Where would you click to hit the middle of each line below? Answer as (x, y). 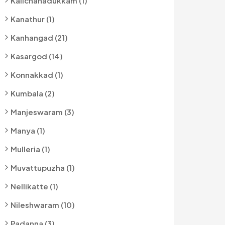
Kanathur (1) (33, 19)
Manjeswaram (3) (42, 112)
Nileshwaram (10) (43, 205)
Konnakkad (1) (37, 75)
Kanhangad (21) (39, 37)
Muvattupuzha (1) (43, 167)
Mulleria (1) (30, 149)
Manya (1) (28, 130)
